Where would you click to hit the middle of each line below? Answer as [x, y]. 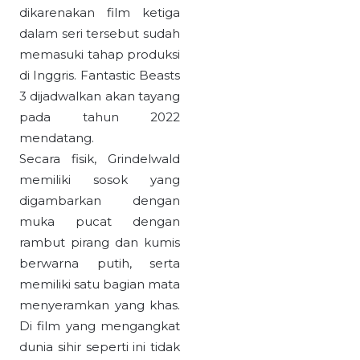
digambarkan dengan [100, 201]
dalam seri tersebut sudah [100, 34]
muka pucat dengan [100, 222]
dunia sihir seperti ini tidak [100, 347]
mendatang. [57, 138]
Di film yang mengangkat [100, 326]
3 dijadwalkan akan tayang [100, 96]
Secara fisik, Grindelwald [100, 159]
